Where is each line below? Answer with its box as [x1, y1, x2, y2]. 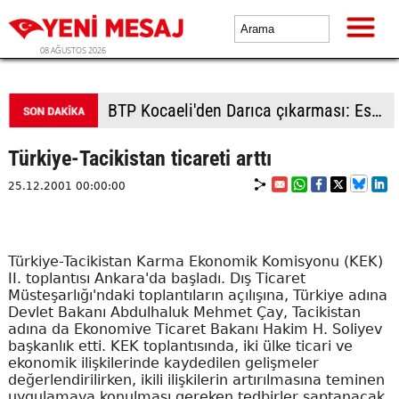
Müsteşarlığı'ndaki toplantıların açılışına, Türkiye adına [7, 287, 387, 304]
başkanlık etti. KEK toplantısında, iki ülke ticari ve [7, 338, 353, 354]
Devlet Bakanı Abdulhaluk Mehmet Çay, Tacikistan [7, 304, 361, 321]
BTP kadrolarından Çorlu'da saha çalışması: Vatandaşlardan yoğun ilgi [370, 100, 382, 121]
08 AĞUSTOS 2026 [40, 45, 106, 56]
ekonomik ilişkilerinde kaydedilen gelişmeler [7, 354, 319, 371]
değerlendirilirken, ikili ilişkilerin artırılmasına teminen [7, 371, 385, 388]
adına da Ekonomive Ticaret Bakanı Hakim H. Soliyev [7, 321, 382, 338]
